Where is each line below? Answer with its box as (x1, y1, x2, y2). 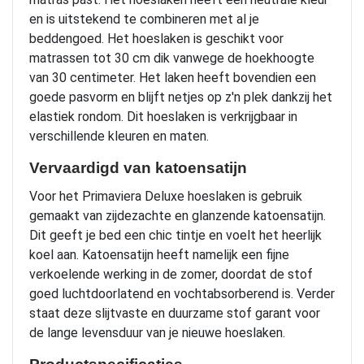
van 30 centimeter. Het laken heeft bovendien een (29, 70, 316, 86)
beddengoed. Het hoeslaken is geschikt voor (29, 31, 284, 47)
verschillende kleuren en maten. (29, 128, 209, 145)
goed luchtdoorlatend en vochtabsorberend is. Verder (29, 286, 335, 302)
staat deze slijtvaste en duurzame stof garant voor (29, 305, 320, 322)
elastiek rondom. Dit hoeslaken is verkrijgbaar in (29, 109, 297, 125)
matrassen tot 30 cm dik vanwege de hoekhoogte (29, 50, 314, 67)
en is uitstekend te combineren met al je (29, 11, 259, 28)
